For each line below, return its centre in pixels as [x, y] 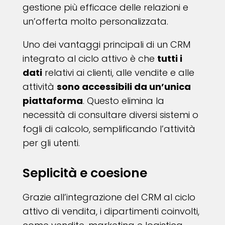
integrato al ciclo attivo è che [90, 59]
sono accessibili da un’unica [124, 87]
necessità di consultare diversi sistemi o [110, 115]
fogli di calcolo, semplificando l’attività [109, 129]
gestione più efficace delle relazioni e [105, 8]
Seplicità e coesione [85, 173]
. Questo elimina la [123, 101]
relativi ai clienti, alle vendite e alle [118, 73]
